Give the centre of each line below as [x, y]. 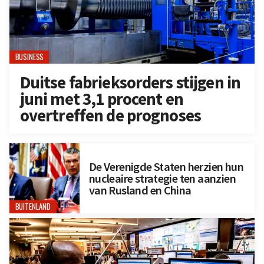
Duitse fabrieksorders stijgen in [130, 82]
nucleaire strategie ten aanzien [162, 178]
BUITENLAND [33, 207]
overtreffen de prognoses [110, 115]
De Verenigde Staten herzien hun [166, 166]
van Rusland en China [140, 190]
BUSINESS [29, 57]
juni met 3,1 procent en [101, 99]
